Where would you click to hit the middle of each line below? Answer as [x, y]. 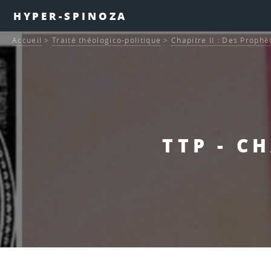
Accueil [27, 41]
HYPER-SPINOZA [70, 16]
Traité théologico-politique [107, 41]
